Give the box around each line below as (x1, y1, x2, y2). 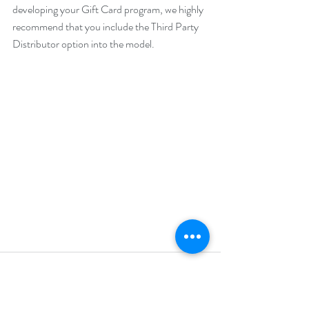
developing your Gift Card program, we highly (12, 1, 206, 17)
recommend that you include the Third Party (12, 19, 201, 34)
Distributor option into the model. (12, 36, 157, 52)
